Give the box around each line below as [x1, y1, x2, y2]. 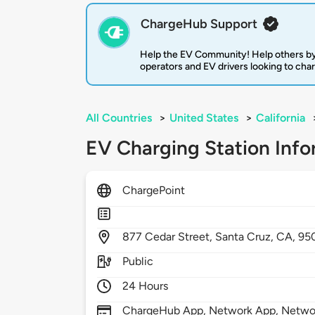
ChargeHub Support [141, 16, 257, 32]
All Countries [86, 111, 152, 125]
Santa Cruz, [215, 230, 277, 244]
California [256, 111, 305, 125]
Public [122, 255, 154, 269]
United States [169, 111, 238, 125]
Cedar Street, [145, 230, 216, 244]
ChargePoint [122, 184, 186, 198]
